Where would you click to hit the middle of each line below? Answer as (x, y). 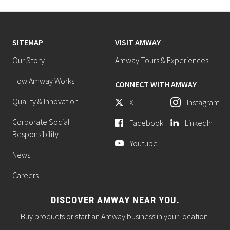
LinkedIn (199, 123)
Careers (25, 175)
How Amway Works (43, 81)
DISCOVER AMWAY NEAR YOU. (115, 200)
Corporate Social (41, 122)
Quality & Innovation (45, 101)
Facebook (146, 123)
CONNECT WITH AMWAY (156, 84)
